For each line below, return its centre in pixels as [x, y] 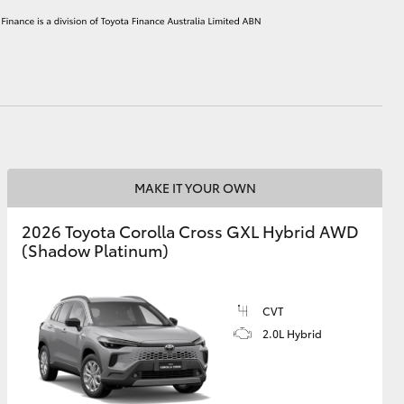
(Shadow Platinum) [95, 250]
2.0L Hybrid [292, 333]
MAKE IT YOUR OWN [195, 188]
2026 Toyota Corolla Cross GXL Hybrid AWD [190, 231]
